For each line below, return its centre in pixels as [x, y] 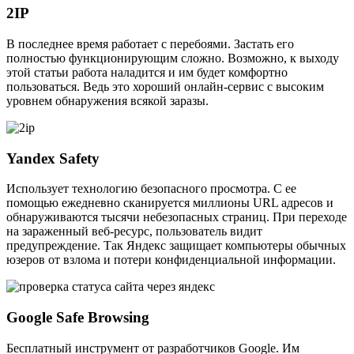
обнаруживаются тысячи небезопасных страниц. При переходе [177, 217]
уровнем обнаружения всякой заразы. [107, 100]
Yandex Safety [53, 158]
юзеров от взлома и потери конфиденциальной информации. [171, 260]
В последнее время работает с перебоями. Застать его [150, 43]
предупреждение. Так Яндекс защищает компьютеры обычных [176, 246]
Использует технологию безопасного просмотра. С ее [151, 189]
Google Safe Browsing [78, 317]
